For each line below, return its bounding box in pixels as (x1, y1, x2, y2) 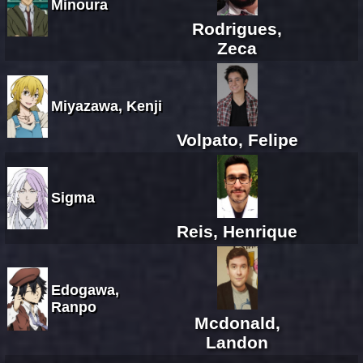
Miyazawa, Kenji (51, 97, 162, 114)
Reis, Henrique (177, 221, 297, 241)
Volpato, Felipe (176, 130, 298, 149)
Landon (206, 332, 268, 352)
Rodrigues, (192, 19, 282, 38)
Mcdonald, (194, 313, 280, 332)
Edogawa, (51, 281, 119, 298)
